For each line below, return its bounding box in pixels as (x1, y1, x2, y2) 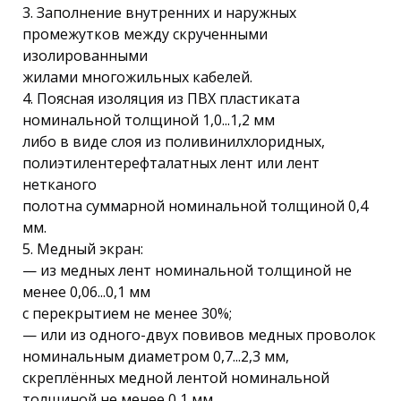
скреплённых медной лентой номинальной (22, 368, 329, 388)
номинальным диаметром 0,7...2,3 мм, (22, 346, 289, 366)
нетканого (22, 175, 97, 194)
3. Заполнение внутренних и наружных (22, 3, 296, 22)
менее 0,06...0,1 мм (22, 282, 150, 302)
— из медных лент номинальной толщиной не (22, 260, 352, 280)
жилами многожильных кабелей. (22, 67, 252, 87)
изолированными (22, 46, 148, 65)
